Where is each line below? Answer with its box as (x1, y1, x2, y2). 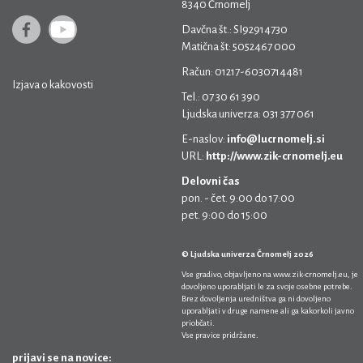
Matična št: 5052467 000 (181, 41, 296, 53)
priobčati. (181, 318, 215, 327)
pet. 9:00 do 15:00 (181, 209, 267, 221)
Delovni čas (181, 175, 240, 187)
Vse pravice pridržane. (181, 331, 258, 340)
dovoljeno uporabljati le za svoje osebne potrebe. (181, 282, 352, 291)
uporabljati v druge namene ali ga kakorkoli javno (181, 306, 354, 315)
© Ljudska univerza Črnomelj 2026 (181, 250, 314, 258)
